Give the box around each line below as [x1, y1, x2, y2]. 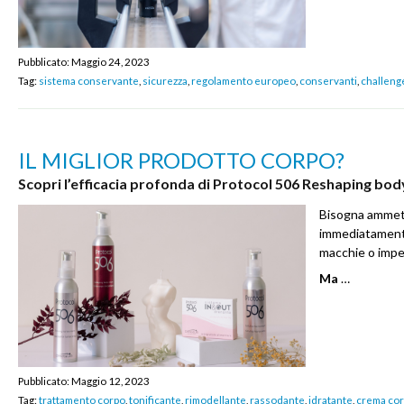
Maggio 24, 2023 [71, 54, 150, 68]
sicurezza [142, 73, 188, 87]
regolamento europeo [191, 73, 296, 87]
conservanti [299, 73, 357, 87]
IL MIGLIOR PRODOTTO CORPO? [18, 146, 344, 173]
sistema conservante [39, 73, 139, 87]
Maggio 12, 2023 [71, 373, 150, 387]
